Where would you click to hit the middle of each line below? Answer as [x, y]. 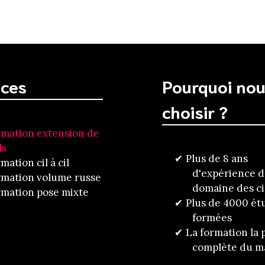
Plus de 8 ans [217, 158]
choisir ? [195, 112]
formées [212, 217]
